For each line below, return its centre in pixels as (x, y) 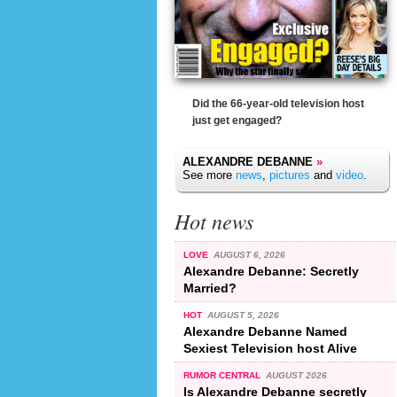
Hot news (214, 221)
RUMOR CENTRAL (223, 375)
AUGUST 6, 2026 (249, 254)
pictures (290, 175)
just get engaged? (237, 121)
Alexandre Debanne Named (265, 331)
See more (209, 175)
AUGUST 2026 (296, 375)
